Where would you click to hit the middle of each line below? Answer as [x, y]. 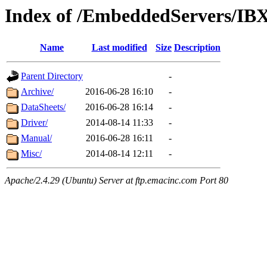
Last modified [119, 48]
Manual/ [36, 138]
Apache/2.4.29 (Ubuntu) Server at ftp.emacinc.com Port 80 [117, 181]
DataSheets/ [43, 107]
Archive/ [37, 92]
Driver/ [34, 123]
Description [197, 48]
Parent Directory [52, 76]
